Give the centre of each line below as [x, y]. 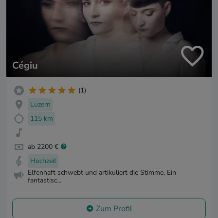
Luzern [40, 105]
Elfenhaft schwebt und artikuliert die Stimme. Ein [102, 173]
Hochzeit [43, 161]
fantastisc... [45, 181]
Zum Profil [114, 209]
